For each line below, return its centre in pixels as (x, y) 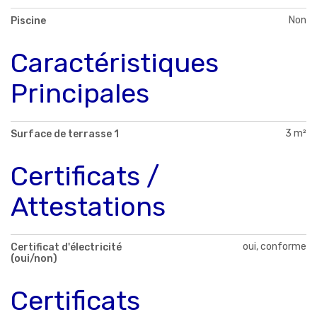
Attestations (88, 206)
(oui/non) (34, 258)
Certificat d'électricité (66, 247)
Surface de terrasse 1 (65, 134)
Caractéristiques (115, 63)
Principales (80, 94)
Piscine (28, 21)
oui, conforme (275, 246)
